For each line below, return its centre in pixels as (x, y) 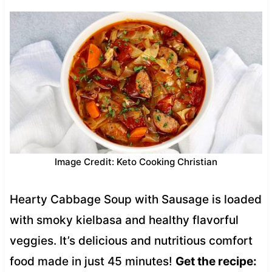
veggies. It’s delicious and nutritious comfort (131, 240)
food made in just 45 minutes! (92, 261)
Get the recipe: (216, 261)
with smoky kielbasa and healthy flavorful (124, 220)
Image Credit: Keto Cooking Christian (136, 161)
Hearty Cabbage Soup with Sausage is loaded (135, 199)
